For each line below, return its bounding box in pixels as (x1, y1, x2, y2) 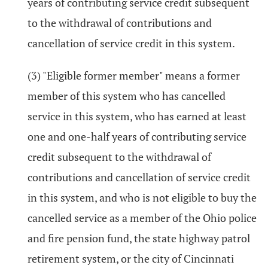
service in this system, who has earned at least (28, 109, 246, 123)
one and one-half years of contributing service (28, 129, 246, 144)
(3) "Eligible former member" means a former (28, 68, 240, 83)
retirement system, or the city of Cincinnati (28, 251, 234, 266)
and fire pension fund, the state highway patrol (28, 231, 250, 245)
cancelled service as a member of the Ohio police (28, 211, 257, 225)
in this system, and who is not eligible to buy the (28, 190, 257, 205)
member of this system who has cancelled (28, 89, 226, 103)
